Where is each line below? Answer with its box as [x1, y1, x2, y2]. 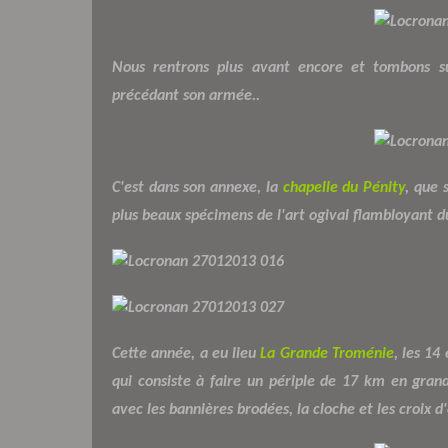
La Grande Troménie [260, 345, 394, 362]
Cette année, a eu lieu [112, 345, 261, 362]
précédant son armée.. [112, 87, 260, 104]
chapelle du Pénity [282, 179, 406, 196]
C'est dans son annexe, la [112, 179, 283, 196]
